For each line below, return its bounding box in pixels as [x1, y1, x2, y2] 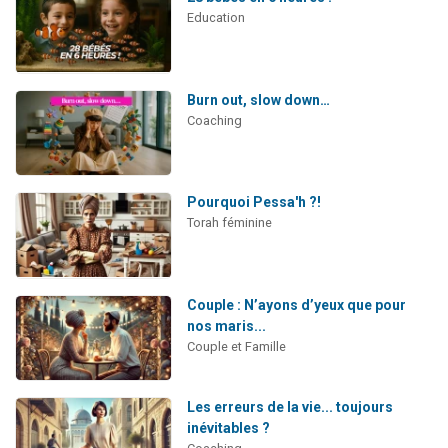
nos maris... [186, 317, 266, 334]
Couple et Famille [186, 338, 286, 354]
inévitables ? [186, 420, 270, 437]
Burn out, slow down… [186, 91, 330, 108]
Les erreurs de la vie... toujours [186, 399, 393, 416]
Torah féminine [186, 215, 272, 231]
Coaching [186, 112, 242, 128]
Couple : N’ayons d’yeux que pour [186, 296, 406, 313]
